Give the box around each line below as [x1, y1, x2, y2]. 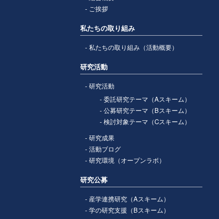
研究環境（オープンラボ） [89, 155, 166, 165]
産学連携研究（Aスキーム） [89, 194, 170, 204]
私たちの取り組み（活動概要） [89, 43, 178, 52]
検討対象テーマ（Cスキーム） [104, 117, 191, 127]
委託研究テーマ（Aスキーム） [104, 94, 191, 104]
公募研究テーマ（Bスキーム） [104, 106, 191, 115]
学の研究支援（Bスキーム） [89, 205, 170, 215]
